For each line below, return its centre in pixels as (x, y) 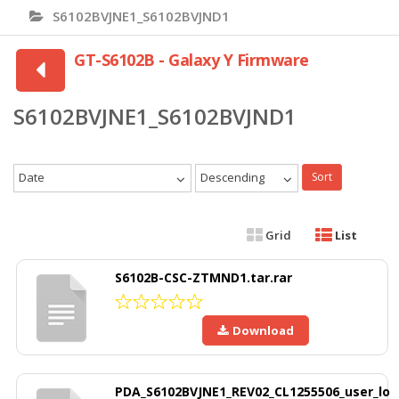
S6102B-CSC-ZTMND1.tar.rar (204, 278)
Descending (232, 178)
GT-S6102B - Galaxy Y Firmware (191, 60)
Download (263, 331)
